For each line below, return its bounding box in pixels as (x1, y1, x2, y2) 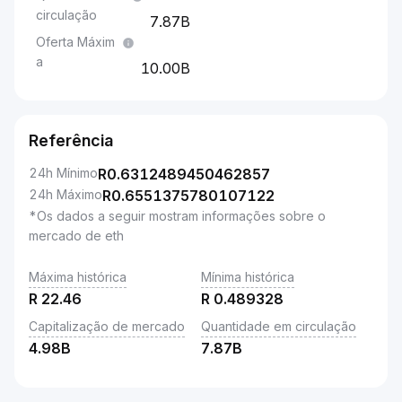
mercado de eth (29, 228, 124, 243)
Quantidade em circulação (201, 319, 356, 334)
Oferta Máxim (36, 34, 115, 49)
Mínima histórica (201, 269, 294, 284)
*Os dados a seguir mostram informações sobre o (29, 208, 326, 223)
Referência (29, 131, 113, 150)
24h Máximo (29, 187, 102, 202)
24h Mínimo (29, 165, 98, 180)
